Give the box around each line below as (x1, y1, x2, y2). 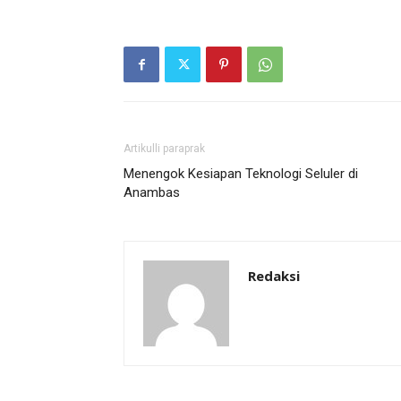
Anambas (124, 184, 180, 200)
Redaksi (248, 267, 300, 285)
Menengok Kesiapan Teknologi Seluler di (124, 166, 358, 182)
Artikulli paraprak (124, 142, 205, 155)
